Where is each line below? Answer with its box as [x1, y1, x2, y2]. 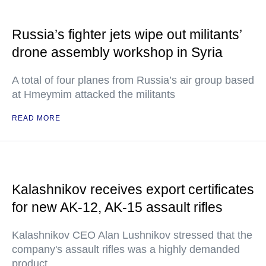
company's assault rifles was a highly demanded [12, 243, 240, 256]
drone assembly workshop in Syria [12, 45, 223, 61]
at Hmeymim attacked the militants [12, 88, 175, 101]
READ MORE [12, 114, 61, 123]
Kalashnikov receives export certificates [12, 182, 254, 198]
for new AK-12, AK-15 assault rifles [12, 199, 223, 216]
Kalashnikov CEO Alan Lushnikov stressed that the [12, 229, 252, 242]
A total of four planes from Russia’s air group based [12, 74, 254, 87]
